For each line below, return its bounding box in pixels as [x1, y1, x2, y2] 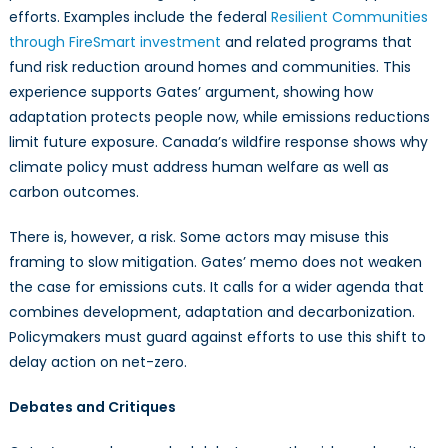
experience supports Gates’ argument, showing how [8, 82, 373, 103]
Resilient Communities [270, 7, 428, 28]
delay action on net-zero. [8, 352, 187, 373]
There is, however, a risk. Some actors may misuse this [8, 227, 389, 248]
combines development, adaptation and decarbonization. [8, 302, 415, 323]
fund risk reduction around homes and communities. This [8, 57, 411, 78]
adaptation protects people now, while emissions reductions [8, 107, 430, 128]
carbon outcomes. [8, 182, 139, 203]
